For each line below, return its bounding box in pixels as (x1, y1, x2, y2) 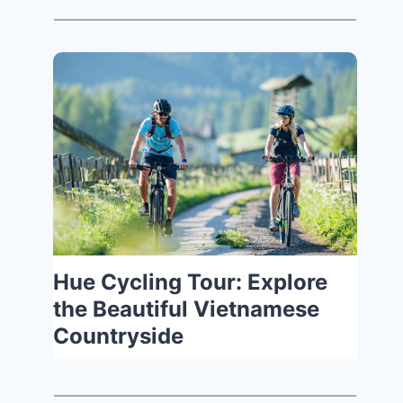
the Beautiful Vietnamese (53, 295, 320, 322)
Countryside (53, 322, 184, 349)
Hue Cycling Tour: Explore (53, 268, 328, 295)
